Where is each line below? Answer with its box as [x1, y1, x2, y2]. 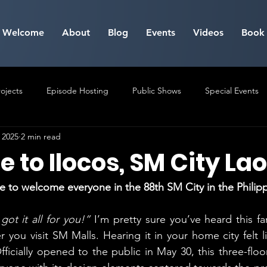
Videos [193, 27, 223, 38]
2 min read [21, 131, 61, 142]
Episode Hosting [46, 85, 108, 96]
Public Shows [132, 85, 181, 96]
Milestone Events [4, 132, 67, 144]
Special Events [205, 85, 259, 96]
